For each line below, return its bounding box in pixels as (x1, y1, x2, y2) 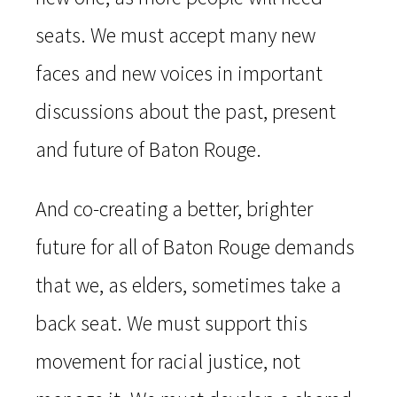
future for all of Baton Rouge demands (35, 233, 354, 261)
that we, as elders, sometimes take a (35, 271, 341, 300)
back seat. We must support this (35, 309, 307, 338)
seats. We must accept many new (35, 21, 315, 50)
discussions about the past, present (35, 97, 336, 126)
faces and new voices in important (35, 59, 323, 88)
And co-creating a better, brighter (35, 195, 313, 223)
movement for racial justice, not (35, 347, 300, 376)
